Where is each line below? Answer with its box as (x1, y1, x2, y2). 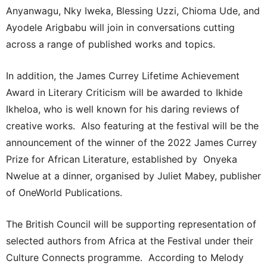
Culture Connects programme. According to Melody (6, 251, 244, 263)
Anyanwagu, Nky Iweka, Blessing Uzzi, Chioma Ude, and (6, 4, 260, 17)
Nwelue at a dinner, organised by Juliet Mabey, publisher (6, 169, 261, 182)
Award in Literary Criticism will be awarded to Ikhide (6, 86, 243, 98)
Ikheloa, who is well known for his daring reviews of (6, 103, 240, 115)
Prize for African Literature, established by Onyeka (6, 153, 237, 165)
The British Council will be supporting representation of (6, 218, 256, 230)
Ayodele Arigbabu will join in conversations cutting (6, 21, 235, 33)
